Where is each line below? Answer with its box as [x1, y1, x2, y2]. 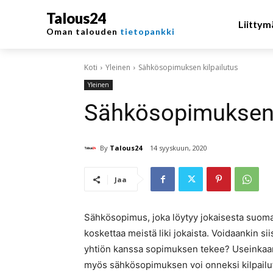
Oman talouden [46, 26, 120, 37]
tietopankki [120, 26, 175, 37]
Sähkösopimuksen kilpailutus [138, 62, 238, 73]
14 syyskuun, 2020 [150, 143, 207, 153]
